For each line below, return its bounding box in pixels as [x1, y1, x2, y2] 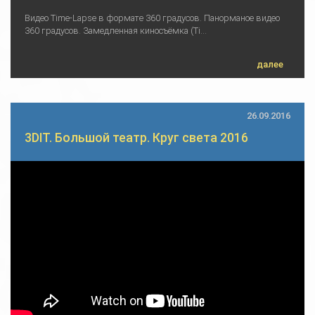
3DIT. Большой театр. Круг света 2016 [25, 131, 248, 146]
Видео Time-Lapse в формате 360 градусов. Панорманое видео [25, 13, 280, 24]
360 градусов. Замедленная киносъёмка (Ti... [25, 25, 207, 37]
